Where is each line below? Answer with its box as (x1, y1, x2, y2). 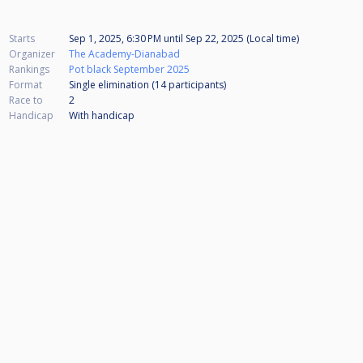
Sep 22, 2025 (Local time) (183, 32, 299, 46)
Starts (9, 32, 35, 46)
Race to (9, 93, 43, 108)
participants (169, 78, 224, 92)
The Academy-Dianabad (69, 47, 180, 62)
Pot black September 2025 (69, 62, 190, 77)
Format (9, 78, 42, 92)
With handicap (69, 109, 135, 123)
